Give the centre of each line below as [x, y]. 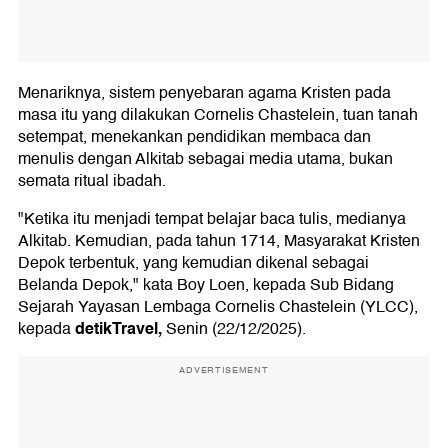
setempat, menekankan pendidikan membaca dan [194, 136]
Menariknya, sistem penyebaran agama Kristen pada [204, 92]
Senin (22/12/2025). [234, 328]
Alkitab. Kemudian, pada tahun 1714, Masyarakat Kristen [219, 240]
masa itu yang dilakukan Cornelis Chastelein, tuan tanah [218, 114]
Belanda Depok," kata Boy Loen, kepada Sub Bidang [206, 284]
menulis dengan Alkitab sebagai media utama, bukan [205, 158]
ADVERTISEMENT [224, 369]
